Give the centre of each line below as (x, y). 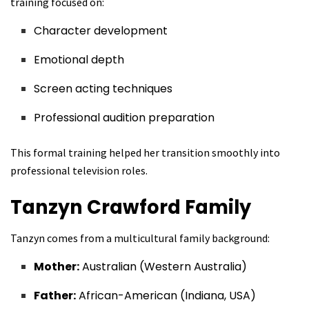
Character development (101, 31)
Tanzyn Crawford (98, 207)
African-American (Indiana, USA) (166, 296)
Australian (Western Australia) (163, 267)
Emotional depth (79, 60)
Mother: (57, 267)
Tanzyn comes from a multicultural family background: (140, 238)
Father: (55, 296)
